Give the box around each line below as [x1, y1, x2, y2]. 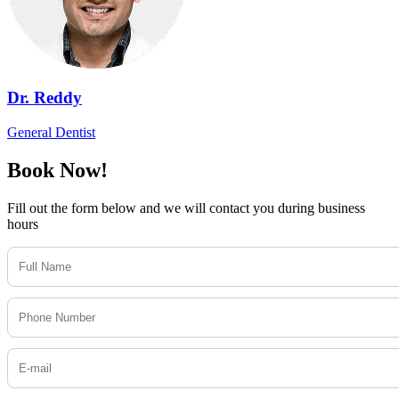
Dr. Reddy [7, 88, 82, 108]
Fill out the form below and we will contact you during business [7, 199, 365, 216]
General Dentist [7, 125, 95, 141]
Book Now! [7, 159, 108, 182]
